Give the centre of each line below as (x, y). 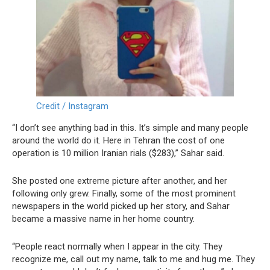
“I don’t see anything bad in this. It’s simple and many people (130, 128)
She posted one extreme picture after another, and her (120, 181)
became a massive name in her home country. (103, 219)
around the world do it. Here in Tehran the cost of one (118, 140)
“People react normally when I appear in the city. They (117, 246)
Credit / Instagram (72, 106)
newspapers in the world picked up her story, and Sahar (121, 206)
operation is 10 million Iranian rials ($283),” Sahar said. (118, 153)
